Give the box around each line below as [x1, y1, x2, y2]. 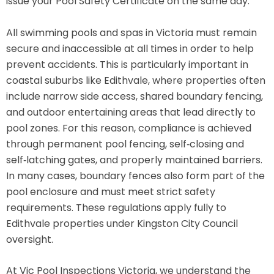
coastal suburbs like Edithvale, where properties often [6, 73, 265, 87]
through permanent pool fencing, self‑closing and [6, 136, 244, 151]
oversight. [6, 232, 53, 246]
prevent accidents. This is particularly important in [6, 57, 248, 72]
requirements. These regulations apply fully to [6, 200, 226, 215]
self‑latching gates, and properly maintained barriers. [6, 152, 262, 167]
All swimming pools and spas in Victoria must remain [6, 25, 257, 40]
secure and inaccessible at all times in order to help [6, 41, 254, 56]
